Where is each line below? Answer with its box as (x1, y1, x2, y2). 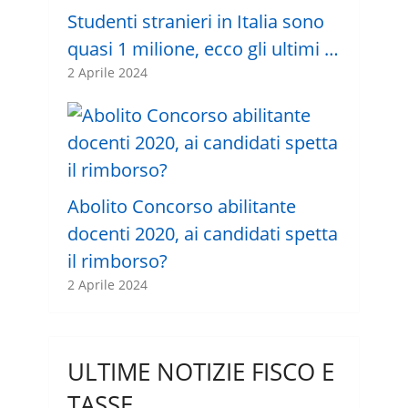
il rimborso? (66, 249, 168, 274)
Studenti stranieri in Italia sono (66, 9, 324, 35)
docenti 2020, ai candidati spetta (66, 221, 338, 247)
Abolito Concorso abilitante (66, 194, 296, 219)
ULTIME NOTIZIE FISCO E (66, 355, 334, 389)
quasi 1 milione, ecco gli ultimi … (66, 36, 339, 62)
